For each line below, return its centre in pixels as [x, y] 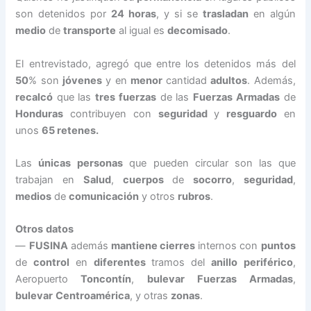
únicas [55, 163]
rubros [194, 196]
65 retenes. [70, 130]
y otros [159, 196]
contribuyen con [111, 114]
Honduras [40, 114]
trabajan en [49, 180]
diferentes [119, 263]
